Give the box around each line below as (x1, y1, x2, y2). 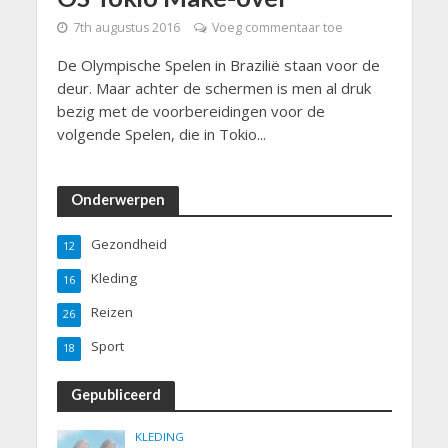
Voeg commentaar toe (211, 19, 343, 37)
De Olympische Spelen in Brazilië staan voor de (56, 55, 380, 76)
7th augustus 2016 (72, 19, 180, 37)
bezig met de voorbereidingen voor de (56, 101, 325, 122)
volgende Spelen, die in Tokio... (56, 124, 266, 145)
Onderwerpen (70, 191, 165, 209)
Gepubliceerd (70, 386, 161, 404)
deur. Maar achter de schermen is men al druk (56, 78, 371, 99)
